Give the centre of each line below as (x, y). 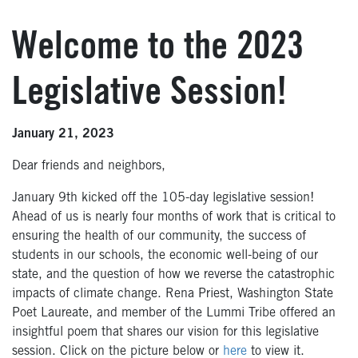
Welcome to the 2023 (158, 49)
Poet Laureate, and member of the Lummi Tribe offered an (174, 313)
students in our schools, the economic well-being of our (165, 255)
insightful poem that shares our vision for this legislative (165, 332)
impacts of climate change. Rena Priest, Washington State (173, 294)
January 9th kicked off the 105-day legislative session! (163, 198)
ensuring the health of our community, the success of (159, 236)
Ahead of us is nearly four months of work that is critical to (174, 217)
